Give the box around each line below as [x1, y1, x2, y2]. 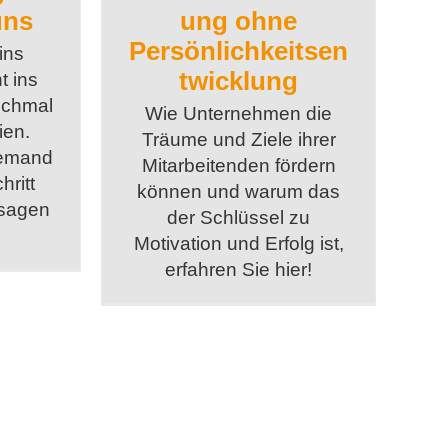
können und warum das [137, 181, 341, 203]
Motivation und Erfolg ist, [133, 233, 344, 255]
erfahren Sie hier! [165, 259, 313, 281]
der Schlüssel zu [167, 207, 311, 229]
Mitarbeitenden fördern [141, 155, 336, 177]
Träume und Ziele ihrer [141, 129, 336, 151]
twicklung [179, 66, 299, 97]
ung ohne [180, 6, 298, 37]
